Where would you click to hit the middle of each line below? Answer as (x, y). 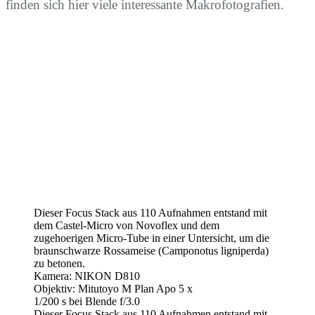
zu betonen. (59, 264)
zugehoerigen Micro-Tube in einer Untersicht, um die (152, 238)
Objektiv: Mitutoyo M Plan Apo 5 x (113, 289)
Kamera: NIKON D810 (87, 276)
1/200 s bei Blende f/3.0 (87, 302)
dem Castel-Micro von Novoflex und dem (127, 226)
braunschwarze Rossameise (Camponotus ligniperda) (151, 251)
